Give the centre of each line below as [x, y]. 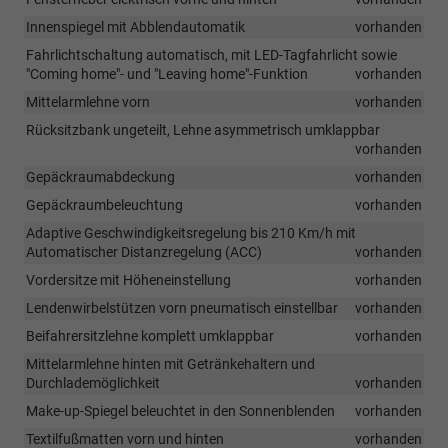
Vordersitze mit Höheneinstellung [128, 279]
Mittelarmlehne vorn [88, 101]
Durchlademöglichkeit [93, 382]
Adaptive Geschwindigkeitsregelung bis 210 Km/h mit [191, 232]
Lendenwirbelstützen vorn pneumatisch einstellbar [182, 307]
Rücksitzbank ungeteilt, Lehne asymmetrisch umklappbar [203, 129]
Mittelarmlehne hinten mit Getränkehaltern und [170, 363]
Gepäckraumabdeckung [100, 176]
